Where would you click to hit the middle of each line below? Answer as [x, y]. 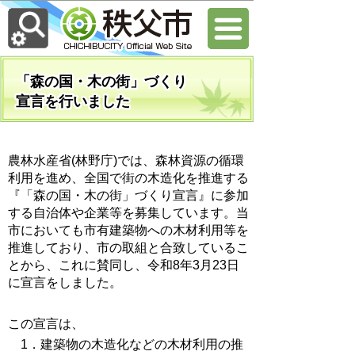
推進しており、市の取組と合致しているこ [128, 248]
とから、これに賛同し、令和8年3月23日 [124, 265]
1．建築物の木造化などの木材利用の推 [126, 344]
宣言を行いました [73, 101]
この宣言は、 [46, 324]
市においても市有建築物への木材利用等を [128, 230]
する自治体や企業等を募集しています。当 [128, 213]
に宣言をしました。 [65, 282]
